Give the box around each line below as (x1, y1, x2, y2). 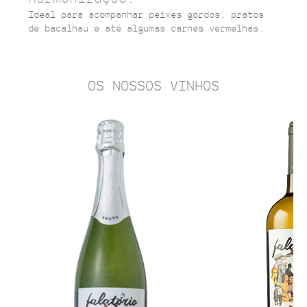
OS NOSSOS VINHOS (88, 79, 219, 93)
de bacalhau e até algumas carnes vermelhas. (27, 24, 264, 34)
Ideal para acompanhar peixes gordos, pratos (27, 10, 264, 20)
